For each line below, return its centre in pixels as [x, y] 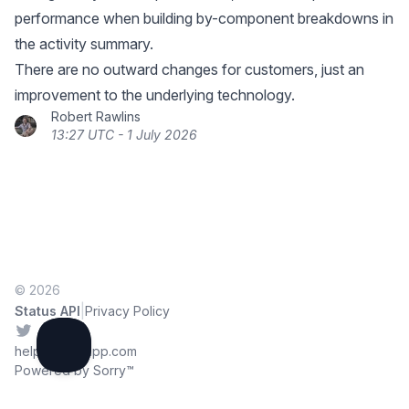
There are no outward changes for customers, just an [189, 69]
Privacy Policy [127, 311]
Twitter [37, 331]
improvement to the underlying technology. [155, 95]
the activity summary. [84, 44]
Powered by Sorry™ [74, 370]
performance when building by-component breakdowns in [204, 18]
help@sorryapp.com [76, 351]
